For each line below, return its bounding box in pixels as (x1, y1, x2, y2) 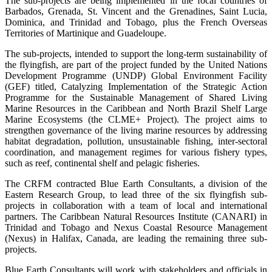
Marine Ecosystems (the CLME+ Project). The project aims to (5, 114, 267, 125)
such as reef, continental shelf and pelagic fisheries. (5, 158, 200, 169)
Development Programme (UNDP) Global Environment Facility (5, 70, 267, 81)
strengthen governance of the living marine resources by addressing (5, 125, 267, 136)
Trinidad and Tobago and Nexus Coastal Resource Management (5, 222, 267, 233)
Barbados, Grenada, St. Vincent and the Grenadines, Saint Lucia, (5, 6, 267, 17)
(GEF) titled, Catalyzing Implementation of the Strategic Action (5, 81, 267, 92)
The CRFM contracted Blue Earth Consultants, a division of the (5, 178, 267, 189)
